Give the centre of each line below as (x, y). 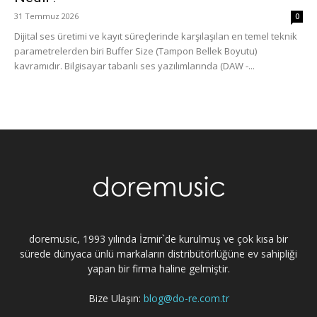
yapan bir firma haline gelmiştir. (158, 269)
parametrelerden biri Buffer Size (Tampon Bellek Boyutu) (136, 51)
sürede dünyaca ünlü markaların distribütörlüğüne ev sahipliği (158, 254)
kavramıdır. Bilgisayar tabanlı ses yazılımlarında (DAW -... (134, 66)
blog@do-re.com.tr (186, 299)
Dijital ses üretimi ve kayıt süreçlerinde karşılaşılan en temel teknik (156, 36)
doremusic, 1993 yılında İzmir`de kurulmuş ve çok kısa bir (158, 239)
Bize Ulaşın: (116, 299)
